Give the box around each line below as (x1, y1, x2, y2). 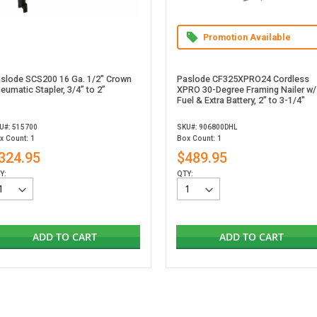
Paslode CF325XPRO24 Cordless (177, 74, 310, 85)
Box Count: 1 (177, 134, 222, 143)
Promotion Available (203, 32, 292, 43)
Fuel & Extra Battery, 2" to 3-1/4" (177, 95, 306, 106)
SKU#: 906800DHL (177, 123, 238, 132)
